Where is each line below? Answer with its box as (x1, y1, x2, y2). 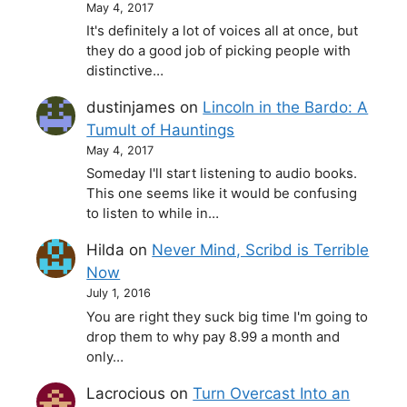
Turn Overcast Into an (193, 383, 351, 402)
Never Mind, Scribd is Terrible (152, 241, 370, 260)
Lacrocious (86, 383, 166, 402)
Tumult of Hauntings (86, 121, 235, 140)
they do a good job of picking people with (86, 43, 352, 60)
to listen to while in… (86, 205, 220, 223)
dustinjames (86, 98, 176, 117)
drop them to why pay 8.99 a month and (86, 328, 341, 345)
